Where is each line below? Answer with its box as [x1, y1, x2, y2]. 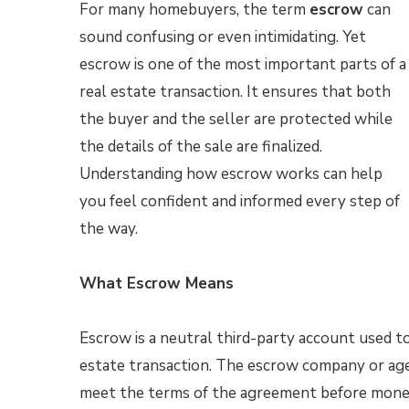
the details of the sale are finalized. [79, 136, 322, 157]
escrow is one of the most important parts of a [79, 54, 406, 75]
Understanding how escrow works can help [79, 163, 383, 184]
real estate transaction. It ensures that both [79, 81, 391, 102]
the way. [79, 218, 138, 239]
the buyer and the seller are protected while [79, 109, 393, 130]
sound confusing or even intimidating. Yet [79, 26, 366, 47]
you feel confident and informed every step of [79, 191, 400, 212]
